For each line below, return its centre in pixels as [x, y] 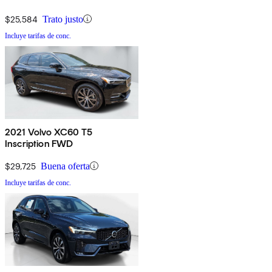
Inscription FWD [39, 143]
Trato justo [63, 19]
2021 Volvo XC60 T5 [49, 132]
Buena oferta [65, 166]
